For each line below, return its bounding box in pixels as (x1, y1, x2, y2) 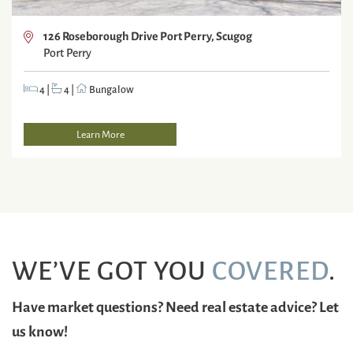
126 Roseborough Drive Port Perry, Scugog (43, 26, 252, 43)
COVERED (212, 250, 329, 287)
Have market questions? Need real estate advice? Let (12, 295, 339, 316)
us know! (12, 319, 68, 340)
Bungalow (87, 81, 135, 96)
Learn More (76, 126, 124, 141)
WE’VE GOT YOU (12, 250, 212, 287)
